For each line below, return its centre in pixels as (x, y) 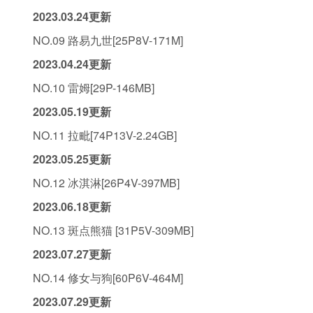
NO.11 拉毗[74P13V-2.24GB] (105, 135)
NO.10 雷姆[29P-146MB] (94, 88)
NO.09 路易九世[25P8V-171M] (108, 40)
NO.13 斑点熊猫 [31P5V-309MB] (113, 230)
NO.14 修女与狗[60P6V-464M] (108, 278)
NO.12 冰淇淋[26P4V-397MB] (106, 183)
